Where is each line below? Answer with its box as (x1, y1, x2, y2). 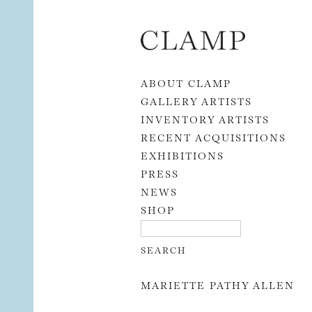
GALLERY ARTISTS (141, 93, 252, 107)
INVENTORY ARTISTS (141, 111, 270, 125)
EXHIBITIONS (141, 148, 224, 162)
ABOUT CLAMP (141, 75, 231, 89)
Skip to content (127, 22, 196, 35)
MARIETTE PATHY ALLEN (141, 278, 295, 292)
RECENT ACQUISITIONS (141, 130, 286, 143)
